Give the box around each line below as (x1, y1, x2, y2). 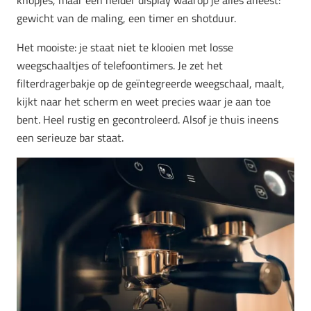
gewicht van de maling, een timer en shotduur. (17, 9, 236, 26)
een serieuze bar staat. (17, 128, 124, 146)
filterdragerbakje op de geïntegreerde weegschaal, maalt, (17, 74, 285, 92)
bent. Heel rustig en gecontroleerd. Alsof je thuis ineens (17, 110, 278, 128)
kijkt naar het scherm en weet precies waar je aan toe (17, 92, 271, 110)
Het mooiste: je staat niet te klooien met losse (17, 38, 233, 56)
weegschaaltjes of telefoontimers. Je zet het (17, 56, 223, 74)
